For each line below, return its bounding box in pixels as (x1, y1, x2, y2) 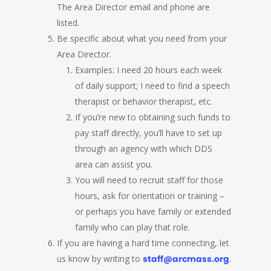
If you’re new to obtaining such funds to (75, 111, 231, 123)
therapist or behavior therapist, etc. (75, 96, 213, 107)
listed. (57, 17, 80, 28)
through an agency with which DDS (75, 143, 213, 154)
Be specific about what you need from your (57, 33, 227, 44)
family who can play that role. (75, 221, 191, 233)
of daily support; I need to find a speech (75, 80, 230, 91)
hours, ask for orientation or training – (75, 190, 225, 201)
